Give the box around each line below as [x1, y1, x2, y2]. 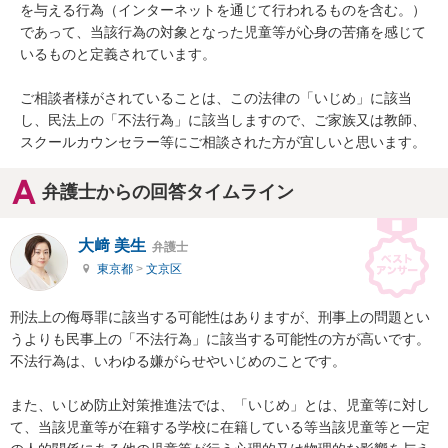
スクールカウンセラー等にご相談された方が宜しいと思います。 [20, 134, 426, 151]
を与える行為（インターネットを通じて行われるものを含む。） [20, 2, 426, 19]
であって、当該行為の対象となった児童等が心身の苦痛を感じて [20, 24, 426, 41]
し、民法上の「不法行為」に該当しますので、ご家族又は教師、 [20, 112, 426, 129]
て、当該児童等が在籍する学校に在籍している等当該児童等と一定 [10, 418, 430, 435]
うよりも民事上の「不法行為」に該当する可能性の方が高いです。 [10, 330, 430, 347]
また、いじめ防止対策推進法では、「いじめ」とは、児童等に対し [10, 396, 430, 413]
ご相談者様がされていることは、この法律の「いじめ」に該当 [20, 90, 412, 107]
